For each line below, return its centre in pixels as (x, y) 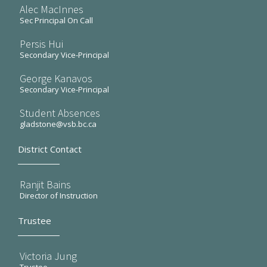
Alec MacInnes (52, 9)
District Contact (50, 149)
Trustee (35, 221)
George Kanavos (56, 78)
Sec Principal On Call (56, 20)
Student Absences (60, 113)
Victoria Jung (48, 256)
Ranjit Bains (45, 184)
